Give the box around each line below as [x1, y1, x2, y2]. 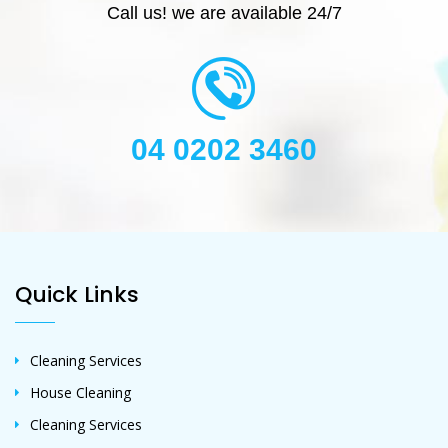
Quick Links [15, 279, 139, 310]
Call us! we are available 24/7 [106, 3, 342, 23]
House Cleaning [30, 383, 131, 402]
